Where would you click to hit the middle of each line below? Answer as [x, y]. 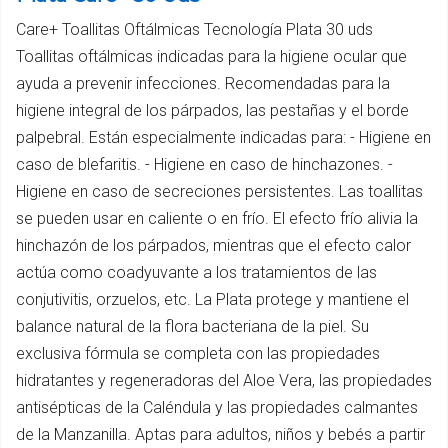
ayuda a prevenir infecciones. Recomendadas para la [203, 84]
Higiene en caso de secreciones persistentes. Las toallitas [219, 192]
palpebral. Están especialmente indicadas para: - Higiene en [223, 138]
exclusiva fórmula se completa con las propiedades [198, 354]
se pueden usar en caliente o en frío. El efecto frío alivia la [217, 219]
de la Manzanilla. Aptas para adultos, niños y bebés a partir [220, 435]
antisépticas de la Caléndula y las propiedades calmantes [217, 408]
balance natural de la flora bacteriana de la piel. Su [192, 327]
